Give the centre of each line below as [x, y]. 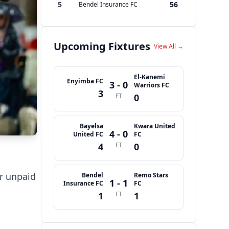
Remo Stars [151, 175]
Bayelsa [91, 126]
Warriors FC [152, 85]
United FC [88, 134]
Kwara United [155, 126]
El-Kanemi [150, 77]
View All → [169, 47]
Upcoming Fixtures [102, 47]
